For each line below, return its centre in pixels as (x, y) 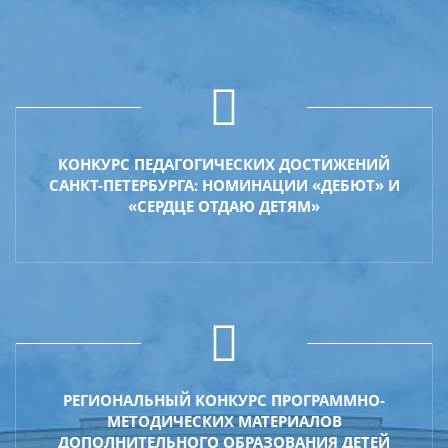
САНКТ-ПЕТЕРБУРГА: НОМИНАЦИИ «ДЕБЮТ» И (224, 184)
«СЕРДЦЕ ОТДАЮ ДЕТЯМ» (224, 205)
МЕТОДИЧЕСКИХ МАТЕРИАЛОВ (224, 420)
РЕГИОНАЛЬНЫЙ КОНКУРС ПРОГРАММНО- (224, 399)
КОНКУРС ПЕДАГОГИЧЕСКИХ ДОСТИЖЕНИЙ (224, 163)
